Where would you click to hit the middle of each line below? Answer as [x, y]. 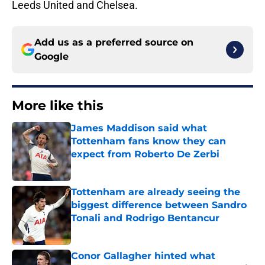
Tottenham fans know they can [148, 141]
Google [51, 57]
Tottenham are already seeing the [156, 192]
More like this [58, 106]
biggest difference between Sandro [159, 205]
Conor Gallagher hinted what [143, 256]
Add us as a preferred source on [114, 43]
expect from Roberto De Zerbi [145, 154]
